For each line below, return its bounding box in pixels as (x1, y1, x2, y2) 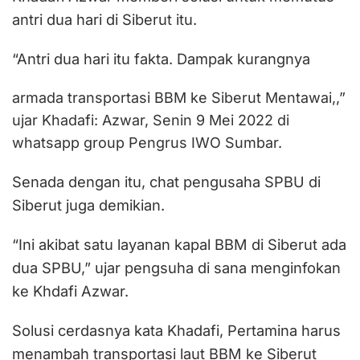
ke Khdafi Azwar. (12, 282, 129, 300)
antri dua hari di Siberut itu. (12, 10, 201, 28)
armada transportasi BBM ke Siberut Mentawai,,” (12, 89, 346, 106)
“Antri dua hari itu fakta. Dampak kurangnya (12, 50, 314, 67)
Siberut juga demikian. (12, 196, 165, 214)
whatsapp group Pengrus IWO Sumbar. (12, 134, 282, 151)
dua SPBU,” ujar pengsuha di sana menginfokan (12, 259, 341, 276)
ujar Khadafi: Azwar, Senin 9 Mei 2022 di (12, 112, 289, 129)
